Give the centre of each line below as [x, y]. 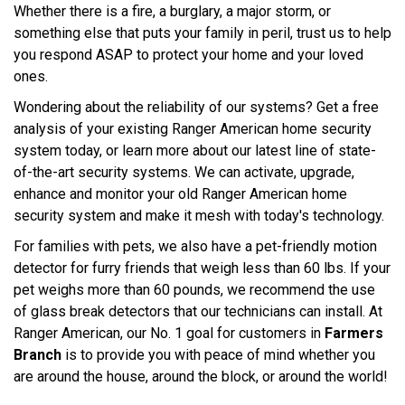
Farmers [354, 333]
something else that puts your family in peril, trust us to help [202, 33]
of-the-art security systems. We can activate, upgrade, [184, 172]
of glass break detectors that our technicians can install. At [198, 311]
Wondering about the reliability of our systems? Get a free [196, 107]
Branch [38, 354]
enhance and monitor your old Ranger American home [180, 193]
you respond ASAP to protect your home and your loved [188, 54]
